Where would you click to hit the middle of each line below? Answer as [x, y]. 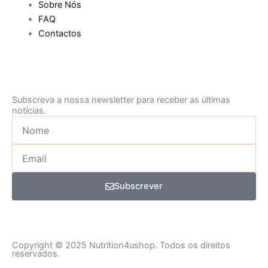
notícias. [29, 111]
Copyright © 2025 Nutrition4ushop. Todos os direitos [121, 245]
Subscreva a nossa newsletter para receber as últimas [121, 100]
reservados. [36, 254]
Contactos [60, 34]
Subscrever [138, 186]
